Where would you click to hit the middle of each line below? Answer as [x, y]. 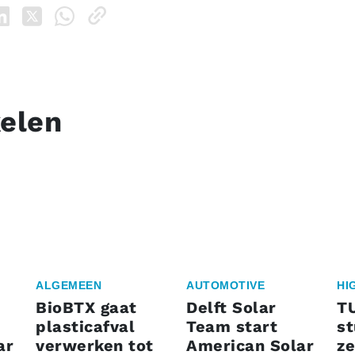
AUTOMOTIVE [225, 286]
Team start [232, 327]
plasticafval [85, 327]
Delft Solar [231, 308]
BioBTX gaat [86, 308]
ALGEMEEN [69, 286]
